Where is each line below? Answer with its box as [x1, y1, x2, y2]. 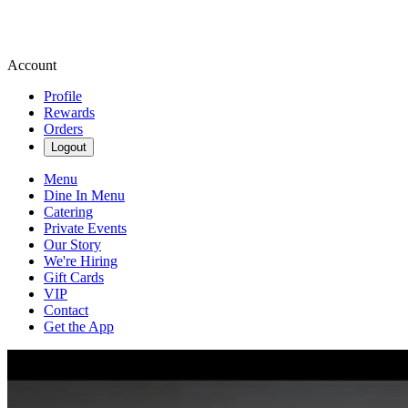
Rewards [44, 105, 95, 120]
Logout [51, 140, 87, 154]
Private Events [44, 220, 127, 236]
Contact [44, 302, 88, 318]
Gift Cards [44, 270, 104, 285]
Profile [44, 88, 82, 104]
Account [7, 57, 56, 73]
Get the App [44, 319, 114, 334]
